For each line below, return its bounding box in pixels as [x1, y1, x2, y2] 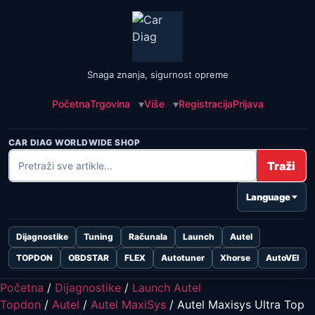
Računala [129, 231, 167, 242]
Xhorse [220, 252, 250, 263]
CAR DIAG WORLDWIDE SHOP [8, 137, 141, 148]
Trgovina [89, 98, 130, 110]
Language [246, 191, 290, 202]
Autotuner [161, 252, 205, 263]
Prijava [232, 98, 264, 110]
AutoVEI [266, 252, 299, 263]
